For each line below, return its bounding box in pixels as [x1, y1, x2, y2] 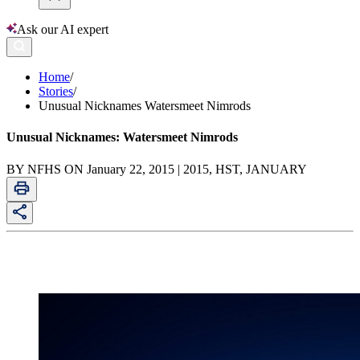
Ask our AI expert [17, 22, 108, 37]
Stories [39, 84, 73, 99]
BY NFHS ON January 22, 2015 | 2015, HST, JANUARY [6, 162, 307, 176]
